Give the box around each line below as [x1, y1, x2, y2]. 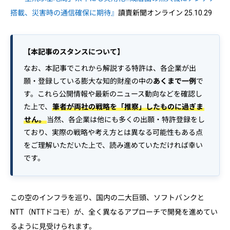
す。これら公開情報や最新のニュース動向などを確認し [24, 90, 202, 99]
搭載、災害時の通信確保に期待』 [10, 9, 118, 17]
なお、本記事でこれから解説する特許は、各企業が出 [24, 64, 196, 73]
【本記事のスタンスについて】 [24, 48, 124, 56]
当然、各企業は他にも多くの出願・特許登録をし [46, 116, 205, 124]
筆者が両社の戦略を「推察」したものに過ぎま [52, 103, 204, 111]
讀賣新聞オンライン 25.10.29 [118, 9, 212, 17]
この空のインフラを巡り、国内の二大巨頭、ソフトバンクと [10, 194, 204, 202]
